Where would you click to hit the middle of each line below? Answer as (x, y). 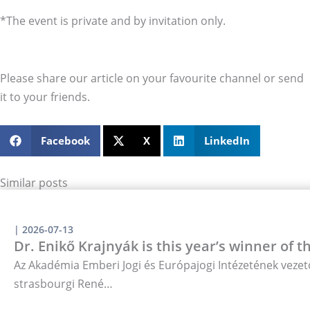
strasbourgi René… (63, 284)
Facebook (65, 141)
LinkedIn (227, 141)
